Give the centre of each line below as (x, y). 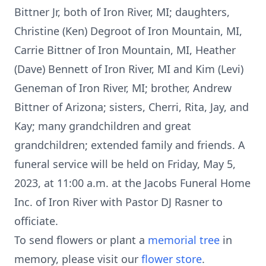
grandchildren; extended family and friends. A (130, 145)
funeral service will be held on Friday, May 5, (125, 164)
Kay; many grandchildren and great (103, 126)
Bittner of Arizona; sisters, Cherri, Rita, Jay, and (132, 107)
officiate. (36, 221)
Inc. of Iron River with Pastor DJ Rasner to (118, 202)
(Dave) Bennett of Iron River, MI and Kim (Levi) (129, 69)
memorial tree (184, 240)
